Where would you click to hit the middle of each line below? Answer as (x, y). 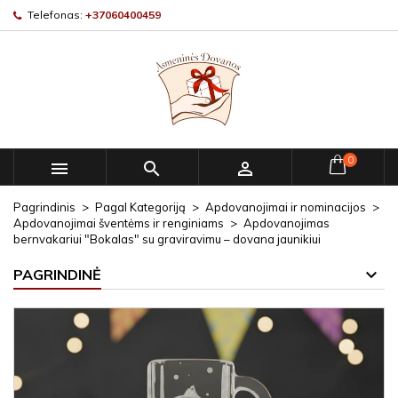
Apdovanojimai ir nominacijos (286, 207)
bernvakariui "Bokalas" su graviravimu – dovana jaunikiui (167, 239)
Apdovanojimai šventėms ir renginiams (119, 223)
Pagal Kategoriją (140, 207)
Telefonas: (55, 15)
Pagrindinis (44, 207)
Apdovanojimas (287, 223)
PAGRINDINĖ (57, 275)
